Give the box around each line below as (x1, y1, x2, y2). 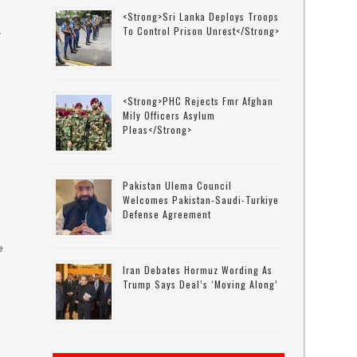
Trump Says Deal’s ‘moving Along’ (123, 277, 279, 291)
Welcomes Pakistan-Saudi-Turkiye (123, 193, 280, 206)
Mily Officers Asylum (123, 108, 216, 122)
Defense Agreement (123, 207, 212, 221)
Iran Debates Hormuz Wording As (123, 263, 273, 277)
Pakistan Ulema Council (123, 178, 233, 192)
